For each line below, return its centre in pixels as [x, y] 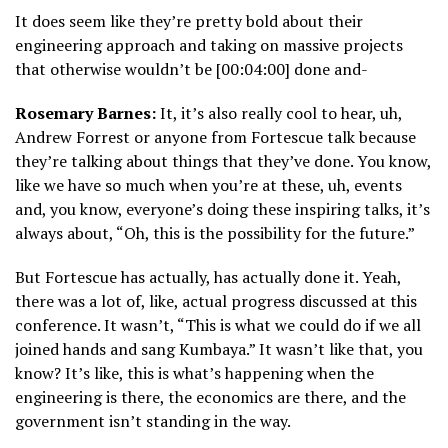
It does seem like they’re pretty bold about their [189, 21]
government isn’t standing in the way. [153, 421]
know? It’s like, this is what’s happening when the [194, 373]
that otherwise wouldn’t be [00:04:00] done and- [191, 69]
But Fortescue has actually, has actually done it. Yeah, [208, 277]
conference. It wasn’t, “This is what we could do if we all [218, 325]
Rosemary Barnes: [85, 113]
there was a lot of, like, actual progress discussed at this [216, 301]
